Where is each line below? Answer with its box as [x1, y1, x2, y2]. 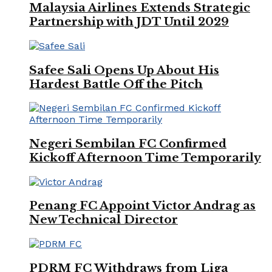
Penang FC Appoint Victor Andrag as [29, 199, 256, 213]
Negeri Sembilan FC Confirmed [29, 136, 226, 151]
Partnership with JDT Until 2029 [29, 15, 229, 29]
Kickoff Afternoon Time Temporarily [29, 150, 261, 165]
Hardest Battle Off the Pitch [29, 76, 203, 91]
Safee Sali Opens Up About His [29, 63, 219, 77]
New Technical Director [29, 212, 178, 227]
